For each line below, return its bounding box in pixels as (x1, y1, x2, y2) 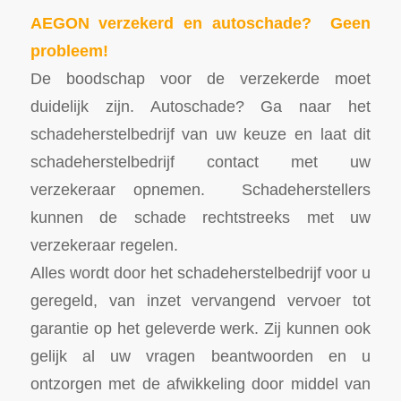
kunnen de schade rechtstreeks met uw (30, 208, 371, 227)
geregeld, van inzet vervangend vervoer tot (30, 291, 371, 311)
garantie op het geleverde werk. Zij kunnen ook (30, 319, 371, 338)
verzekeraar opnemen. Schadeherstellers (30, 180, 371, 200)
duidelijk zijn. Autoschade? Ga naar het (30, 97, 371, 116)
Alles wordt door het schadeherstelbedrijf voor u (30, 263, 371, 283)
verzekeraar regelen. (30, 235, 178, 255)
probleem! (30, 41, 108, 61)
